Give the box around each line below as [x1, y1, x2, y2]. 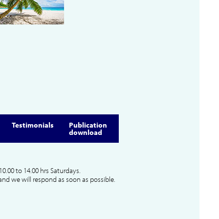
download [69, 128, 103, 137]
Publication [69, 120, 108, 130]
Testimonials [12, 120, 54, 130]
